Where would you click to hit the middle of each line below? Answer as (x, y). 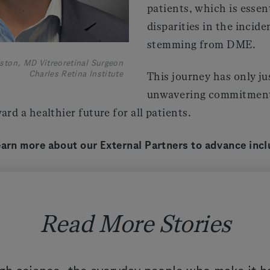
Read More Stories (135, 224)
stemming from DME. (202, 44)
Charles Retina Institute (76, 74)
